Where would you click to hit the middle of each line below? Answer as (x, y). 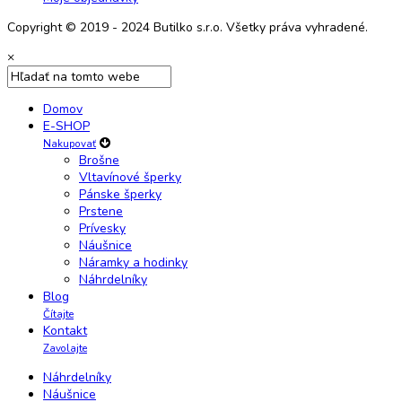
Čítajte (58, 314)
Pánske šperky (120, 194)
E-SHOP (66, 126)
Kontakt (65, 330)
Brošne (99, 160)
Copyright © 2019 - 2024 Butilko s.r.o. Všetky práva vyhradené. (188, 27)
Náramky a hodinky (133, 262)
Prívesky (102, 228)
